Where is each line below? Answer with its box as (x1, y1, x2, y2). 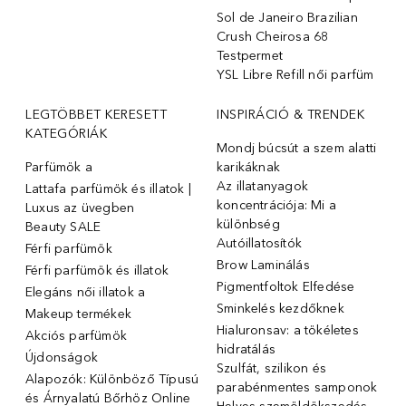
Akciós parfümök (25, 327, 127, 343)
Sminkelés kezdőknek (217, 300, 344, 316)
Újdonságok (25, 349, 98, 365)
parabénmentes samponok (217, 379, 378, 395)
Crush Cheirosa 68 (217, 28, 329, 44)
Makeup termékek (25, 305, 131, 322)
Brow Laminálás (217, 256, 310, 273)
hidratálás (217, 341, 275, 357)
